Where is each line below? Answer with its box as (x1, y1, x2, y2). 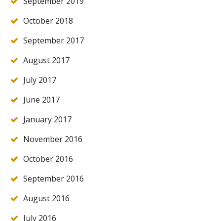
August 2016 (23, 193, 70, 204)
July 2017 (23, 74, 56, 86)
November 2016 (23, 134, 82, 145)
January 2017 (23, 114, 72, 125)
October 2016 (23, 153, 73, 165)
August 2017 (23, 55, 70, 66)
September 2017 (23, 35, 84, 46)
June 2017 (23, 94, 60, 106)
